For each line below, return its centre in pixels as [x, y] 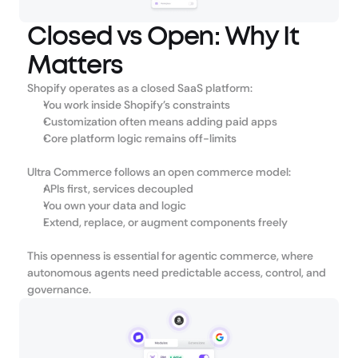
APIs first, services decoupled [118, 189]
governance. [59, 289]
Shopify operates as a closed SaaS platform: [140, 88]
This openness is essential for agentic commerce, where [170, 256]
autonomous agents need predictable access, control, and [177, 272]
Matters [76, 66]
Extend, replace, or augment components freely [165, 222]
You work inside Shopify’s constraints [137, 105]
